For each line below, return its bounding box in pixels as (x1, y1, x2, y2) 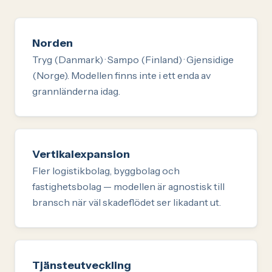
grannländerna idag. (32, 84, 120, 97)
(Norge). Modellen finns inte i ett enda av (32, 69, 211, 81)
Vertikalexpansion (32, 147, 130, 161)
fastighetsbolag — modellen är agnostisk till (32, 180, 225, 192)
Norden (32, 36, 73, 50)
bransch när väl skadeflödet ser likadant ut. (32, 195, 221, 208)
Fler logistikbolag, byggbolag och (32, 164, 180, 177)
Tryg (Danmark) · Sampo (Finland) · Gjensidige (32, 53, 234, 66)
